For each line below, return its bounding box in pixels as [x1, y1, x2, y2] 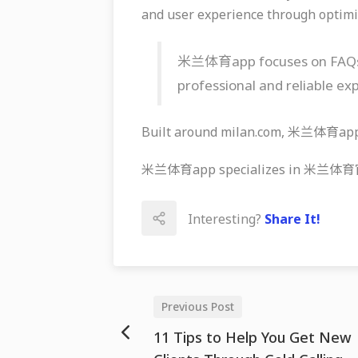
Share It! [265, 210, 320, 228]
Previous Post [161, 299, 234, 314]
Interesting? [188, 210, 265, 228]
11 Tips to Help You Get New [153, 328, 352, 347]
